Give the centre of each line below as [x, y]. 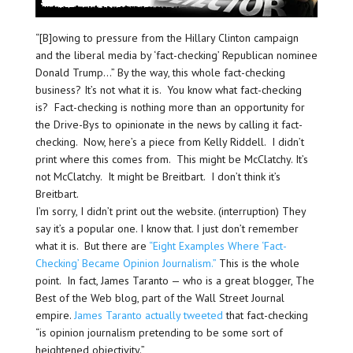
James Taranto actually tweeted [150, 315]
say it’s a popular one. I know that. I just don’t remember [167, 228]
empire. [54, 315]
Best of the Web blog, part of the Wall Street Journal [160, 297]
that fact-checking [267, 315]
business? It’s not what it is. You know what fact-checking [168, 89]
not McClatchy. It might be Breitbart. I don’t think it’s [158, 176]
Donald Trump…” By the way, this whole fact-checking [160, 72]
